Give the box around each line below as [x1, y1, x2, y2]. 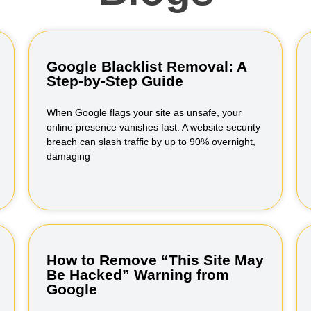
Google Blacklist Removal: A [46, 58, 246, 74]
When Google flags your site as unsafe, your [46, 107, 242, 118]
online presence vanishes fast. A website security [46, 121, 260, 133]
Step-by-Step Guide [46, 73, 183, 89]
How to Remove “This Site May [46, 252, 264, 268]
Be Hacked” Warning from [46, 267, 229, 283]
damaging [46, 151, 90, 162]
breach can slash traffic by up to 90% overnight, [46, 136, 255, 147]
